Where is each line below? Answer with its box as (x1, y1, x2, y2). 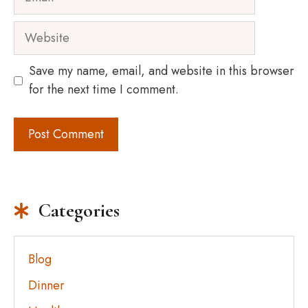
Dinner (28, 276, 65, 294)
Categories (38, 199, 120, 222)
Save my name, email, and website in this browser (29, 62, 294, 80)
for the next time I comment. (29, 80, 179, 98)
